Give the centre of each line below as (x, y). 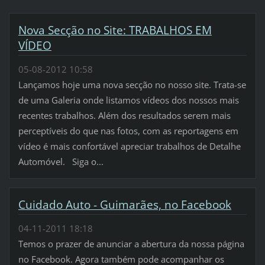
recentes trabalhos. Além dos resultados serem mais (124, 116)
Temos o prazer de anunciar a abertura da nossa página (131, 244)
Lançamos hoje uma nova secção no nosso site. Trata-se (132, 85)
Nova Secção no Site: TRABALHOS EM (115, 30)
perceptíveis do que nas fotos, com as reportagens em (128, 131)
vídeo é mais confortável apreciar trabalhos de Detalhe (129, 146)
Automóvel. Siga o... (61, 162)
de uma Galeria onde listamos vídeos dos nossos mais (128, 100)
